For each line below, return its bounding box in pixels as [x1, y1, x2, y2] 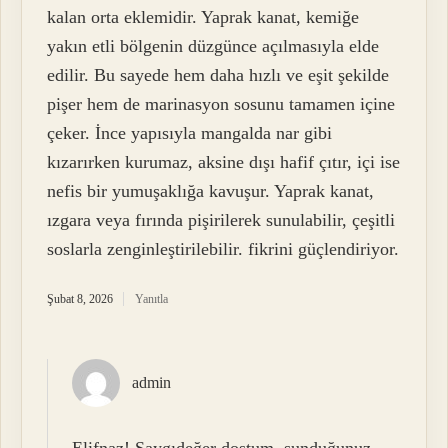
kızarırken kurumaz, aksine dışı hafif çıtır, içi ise [47, 152, 401, 173]
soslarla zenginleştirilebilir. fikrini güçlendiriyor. [47, 239, 400, 260]
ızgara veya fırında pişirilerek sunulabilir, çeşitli [47, 210, 396, 231]
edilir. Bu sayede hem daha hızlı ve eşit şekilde [47, 65, 390, 86]
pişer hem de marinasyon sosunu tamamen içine [47, 94, 396, 115]
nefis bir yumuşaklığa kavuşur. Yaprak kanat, [47, 181, 375, 202]
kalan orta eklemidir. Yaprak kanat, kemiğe [47, 7, 360, 28]
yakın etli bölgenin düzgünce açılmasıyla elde [47, 36, 380, 57]
